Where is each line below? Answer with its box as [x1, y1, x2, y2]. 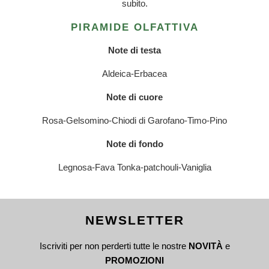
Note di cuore [106, 92, 163, 103]
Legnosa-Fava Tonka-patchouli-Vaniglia [58, 162, 211, 173]
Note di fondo [106, 139, 163, 150]
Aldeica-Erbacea [102, 68, 167, 79]
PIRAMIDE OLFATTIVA [70, 22, 199, 33]
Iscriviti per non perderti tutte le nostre [39, 241, 189, 252]
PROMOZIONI [105, 255, 164, 266]
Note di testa [108, 45, 161, 56]
